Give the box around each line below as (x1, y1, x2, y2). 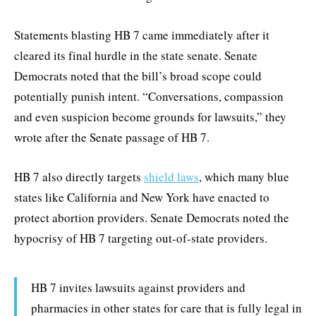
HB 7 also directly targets (14, 169, 144, 186)
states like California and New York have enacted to (14, 189, 269, 206)
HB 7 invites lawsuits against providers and (31, 279, 245, 296)
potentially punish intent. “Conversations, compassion (14, 88, 284, 105)
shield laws (144, 169, 199, 186)
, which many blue (199, 169, 289, 186)
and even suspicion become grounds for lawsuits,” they (14, 109, 286, 126)
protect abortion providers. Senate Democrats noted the (14, 209, 289, 226)
